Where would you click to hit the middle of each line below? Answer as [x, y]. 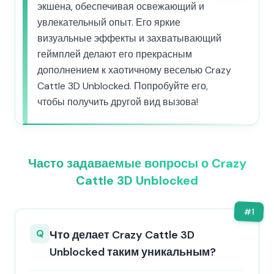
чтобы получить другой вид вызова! [118, 102]
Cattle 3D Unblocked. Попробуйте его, [123, 86]
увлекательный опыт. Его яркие [109, 22]
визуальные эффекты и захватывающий [129, 38]
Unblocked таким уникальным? [133, 252]
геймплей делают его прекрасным [115, 54]
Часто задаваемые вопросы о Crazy [137, 163]
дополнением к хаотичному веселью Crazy [134, 70]
